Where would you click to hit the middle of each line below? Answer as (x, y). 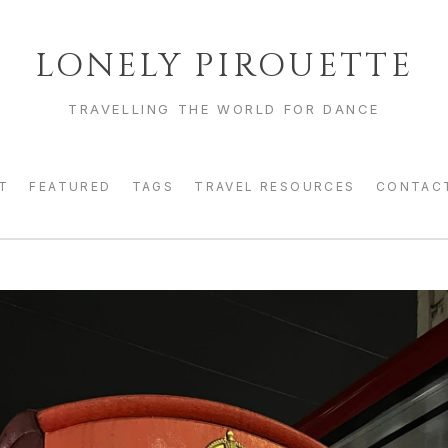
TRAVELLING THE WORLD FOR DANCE (224, 109)
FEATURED (70, 186)
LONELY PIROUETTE (224, 66)
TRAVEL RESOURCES (275, 186)
